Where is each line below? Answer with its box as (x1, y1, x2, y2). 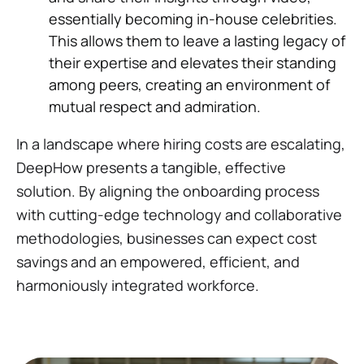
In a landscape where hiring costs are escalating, (16, 133, 345, 154)
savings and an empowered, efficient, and (16, 251, 300, 271)
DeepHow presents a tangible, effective (16, 157, 286, 177)
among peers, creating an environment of (49, 74, 330, 94)
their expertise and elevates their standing (49, 52, 336, 72)
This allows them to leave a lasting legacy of (49, 30, 345, 50)
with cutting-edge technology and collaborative (16, 204, 342, 224)
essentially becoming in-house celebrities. (49, 8, 337, 28)
